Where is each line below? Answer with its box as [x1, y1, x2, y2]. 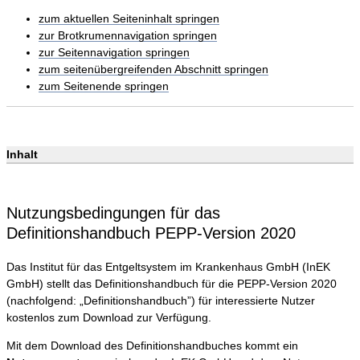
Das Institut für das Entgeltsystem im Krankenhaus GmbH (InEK [6, 260, 330, 274]
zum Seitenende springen [39, 80, 169, 93]
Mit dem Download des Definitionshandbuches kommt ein [6, 339, 298, 353]
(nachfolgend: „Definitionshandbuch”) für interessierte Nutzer [6, 294, 315, 308]
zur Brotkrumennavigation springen [39, 29, 217, 43]
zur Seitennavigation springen [39, 46, 190, 59]
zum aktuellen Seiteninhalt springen [39, 12, 219, 26]
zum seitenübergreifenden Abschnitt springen [39, 63, 268, 76]
